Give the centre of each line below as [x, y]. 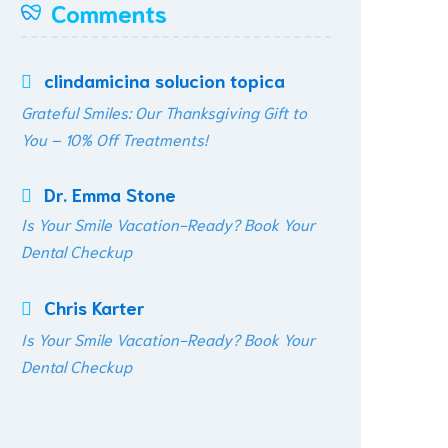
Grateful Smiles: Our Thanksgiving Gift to [164, 111]
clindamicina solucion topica [164, 80]
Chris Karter [94, 307]
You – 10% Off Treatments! [114, 138]
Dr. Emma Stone [110, 194]
